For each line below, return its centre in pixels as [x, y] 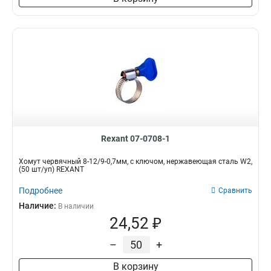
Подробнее [41, 191]
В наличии [76, 206]
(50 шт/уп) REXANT [51, 169]
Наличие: [38, 206]
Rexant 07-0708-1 [135, 139]
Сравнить [235, 191]
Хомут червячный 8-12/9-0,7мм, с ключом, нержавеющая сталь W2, [135, 162]
